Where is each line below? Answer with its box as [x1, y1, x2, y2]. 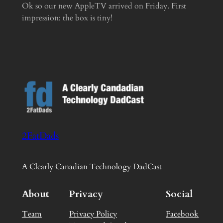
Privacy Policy [69, 208, 117, 220]
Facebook [166, 208, 199, 220]
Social [166, 188, 193, 201]
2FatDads [21, 129, 59, 142]
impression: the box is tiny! [21, 12, 112, 24]
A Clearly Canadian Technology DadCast [21, 161, 162, 173]
